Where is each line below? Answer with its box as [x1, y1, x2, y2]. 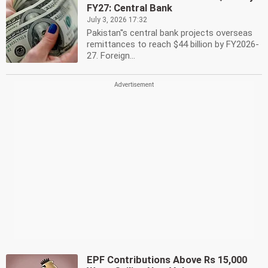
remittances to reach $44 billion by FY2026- [87, 39, 259, 50]
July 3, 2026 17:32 [87, 16, 147, 24]
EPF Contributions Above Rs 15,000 [87, 254, 247, 266]
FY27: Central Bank [87, 2, 172, 14]
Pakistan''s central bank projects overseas [87, 28, 252, 38]
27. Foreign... [87, 50, 135, 61]
